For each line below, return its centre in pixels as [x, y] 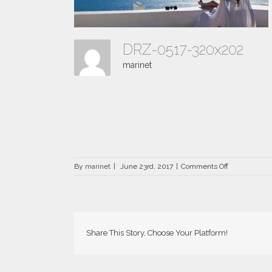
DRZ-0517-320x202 [187, 49]
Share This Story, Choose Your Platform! [157, 233]
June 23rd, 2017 [147, 166]
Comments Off [205, 166]
